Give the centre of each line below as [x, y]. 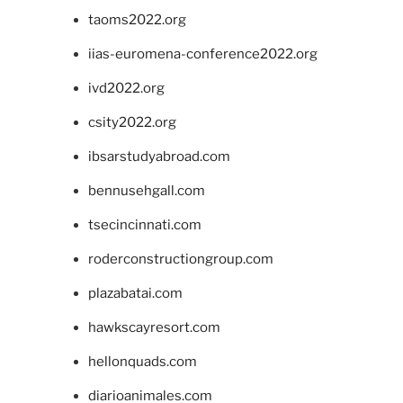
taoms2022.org [137, 19]
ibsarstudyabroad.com [159, 156]
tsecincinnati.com [144, 224]
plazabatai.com [135, 293]
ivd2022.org [126, 88]
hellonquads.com [142, 361]
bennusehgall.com [146, 190]
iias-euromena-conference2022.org [202, 54]
